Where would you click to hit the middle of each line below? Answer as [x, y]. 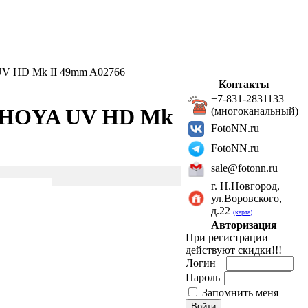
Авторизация [244, 225]
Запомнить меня [240, 293]
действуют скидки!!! [234, 250]
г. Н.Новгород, [245, 186]
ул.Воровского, [246, 198]
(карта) [243, 212]
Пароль [204, 277]
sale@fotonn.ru [244, 168]
